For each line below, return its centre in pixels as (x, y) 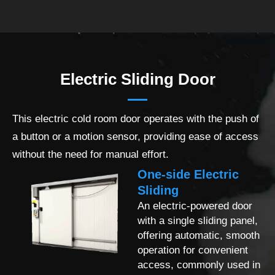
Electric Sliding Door (137, 79)
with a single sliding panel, (198, 220)
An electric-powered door (195, 205)
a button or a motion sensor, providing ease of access (135, 136)
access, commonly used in (199, 264)
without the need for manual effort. (91, 154)
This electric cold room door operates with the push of (136, 118)
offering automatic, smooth (199, 235)
